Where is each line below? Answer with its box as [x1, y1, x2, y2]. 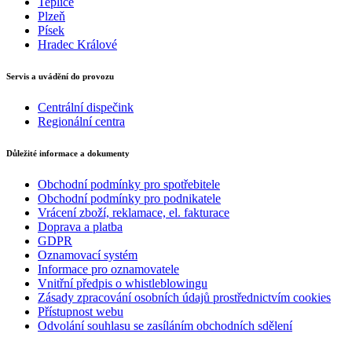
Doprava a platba [38, 219, 123, 233]
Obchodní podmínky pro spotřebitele [38, 177, 220, 191]
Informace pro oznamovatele [38, 262, 179, 276]
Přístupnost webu [38, 304, 123, 318]
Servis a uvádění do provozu [6, 71, 114, 81]
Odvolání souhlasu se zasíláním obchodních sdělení [38, 318, 292, 332]
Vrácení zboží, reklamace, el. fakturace [38, 205, 229, 219]
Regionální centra [38, 114, 125, 128]
